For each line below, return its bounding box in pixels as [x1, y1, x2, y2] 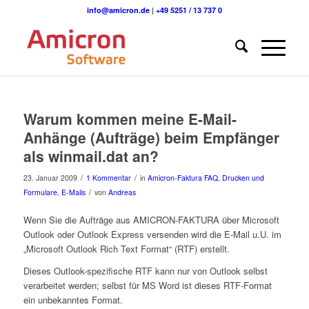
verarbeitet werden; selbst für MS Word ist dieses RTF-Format [23, 279, 272, 292]
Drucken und [221, 172, 264, 183]
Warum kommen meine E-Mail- [23, 108, 237, 129]
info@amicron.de [86, 5, 150, 15]
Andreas [108, 187, 136, 197]
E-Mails [61, 187, 86, 197]
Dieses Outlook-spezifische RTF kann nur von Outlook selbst [23, 264, 268, 278]
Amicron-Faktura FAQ [147, 172, 218, 183]
